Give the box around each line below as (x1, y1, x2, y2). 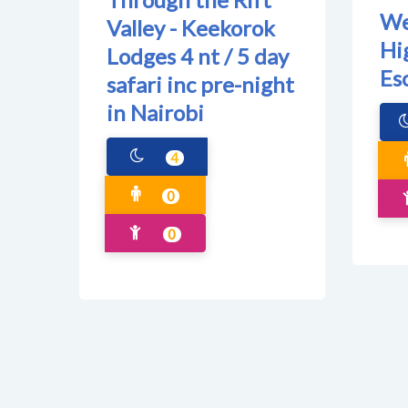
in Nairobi (107, 99, 204, 126)
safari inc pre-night (107, 71, 294, 97)
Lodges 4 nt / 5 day (107, 43, 289, 69)
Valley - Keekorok (107, 15, 275, 41)
